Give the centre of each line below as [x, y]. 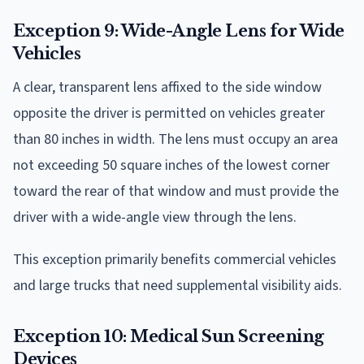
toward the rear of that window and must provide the [176, 191]
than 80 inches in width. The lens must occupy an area [175, 139]
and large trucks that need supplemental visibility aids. [178, 285]
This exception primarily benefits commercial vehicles [175, 259]
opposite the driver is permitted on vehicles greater [169, 113]
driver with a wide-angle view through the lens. [155, 217]
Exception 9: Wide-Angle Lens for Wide [179, 30]
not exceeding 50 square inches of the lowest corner [171, 165]
